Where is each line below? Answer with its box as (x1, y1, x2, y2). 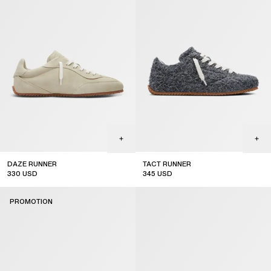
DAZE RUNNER (7, 158, 57, 169)
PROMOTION (10, 196, 53, 206)
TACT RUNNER (143, 158, 191, 169)
